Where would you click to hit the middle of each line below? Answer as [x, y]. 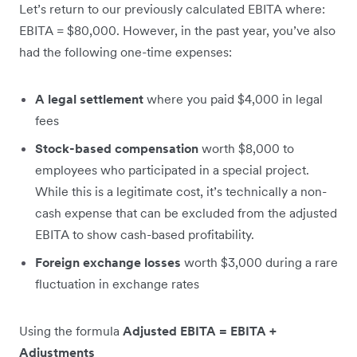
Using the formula [71, 331]
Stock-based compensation [118, 149]
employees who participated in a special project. [172, 170]
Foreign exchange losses [110, 263]
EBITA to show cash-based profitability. [145, 235]
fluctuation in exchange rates [117, 284]
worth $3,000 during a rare [261, 263]
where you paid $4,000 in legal [235, 99]
